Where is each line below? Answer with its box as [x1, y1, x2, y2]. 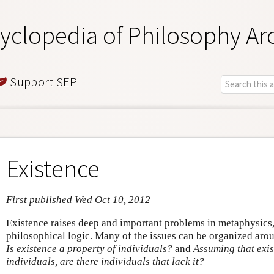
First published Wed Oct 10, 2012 [6, 194, 150, 206]
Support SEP [7, 73, 78, 90]
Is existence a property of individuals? [6, 242, 172, 254]
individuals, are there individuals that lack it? [6, 255, 204, 267]
